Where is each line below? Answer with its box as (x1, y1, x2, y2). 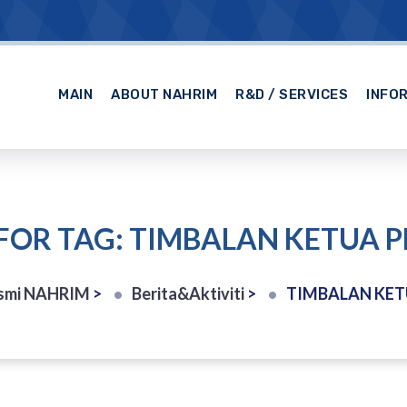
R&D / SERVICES (235, 86, 349, 104)
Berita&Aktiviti (131, 283, 244, 303)
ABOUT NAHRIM (111, 86, 218, 104)
